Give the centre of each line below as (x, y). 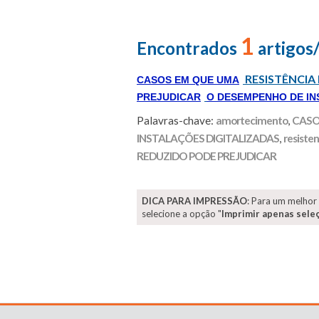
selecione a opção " (182, 214)
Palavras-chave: (176, 120)
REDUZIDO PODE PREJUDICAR (206, 156)
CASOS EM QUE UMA (188, 80)
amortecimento (252, 120)
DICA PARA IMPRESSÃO (194, 201)
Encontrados (189, 48)
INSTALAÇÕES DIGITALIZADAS (208, 138)
